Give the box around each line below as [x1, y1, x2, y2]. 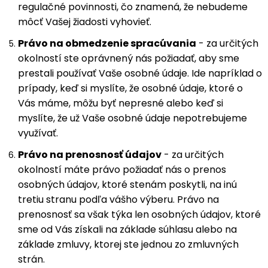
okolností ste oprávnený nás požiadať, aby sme [18, 51, 239, 65]
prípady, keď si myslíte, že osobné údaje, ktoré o [18, 81, 243, 95]
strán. [18, 252, 45, 266]
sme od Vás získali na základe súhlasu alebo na [18, 223, 237, 236]
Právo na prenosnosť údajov [18, 148, 162, 162]
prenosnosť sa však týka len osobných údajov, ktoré [18, 208, 261, 221]
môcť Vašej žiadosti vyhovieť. [18, 15, 151, 29]
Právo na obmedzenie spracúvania [18, 36, 196, 50]
